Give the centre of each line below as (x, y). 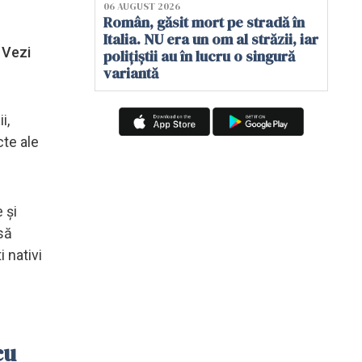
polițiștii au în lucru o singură (199, 56)
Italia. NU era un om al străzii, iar (211, 39)
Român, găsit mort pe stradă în (204, 22)
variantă (131, 73)
